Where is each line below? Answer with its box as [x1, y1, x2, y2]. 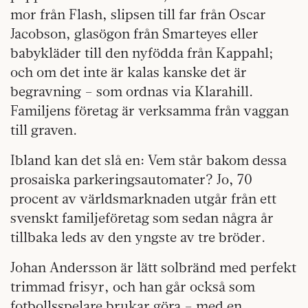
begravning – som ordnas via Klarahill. [10, 82, 253, 100]
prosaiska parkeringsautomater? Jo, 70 [10, 170, 252, 188]
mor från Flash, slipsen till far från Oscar [10, 5, 266, 23]
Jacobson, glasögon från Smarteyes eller [10, 24, 258, 42]
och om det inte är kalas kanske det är [10, 63, 247, 80]
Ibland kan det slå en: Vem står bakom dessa [10, 151, 287, 168]
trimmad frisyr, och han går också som [10, 277, 255, 295]
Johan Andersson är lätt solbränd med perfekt [10, 258, 296, 276]
